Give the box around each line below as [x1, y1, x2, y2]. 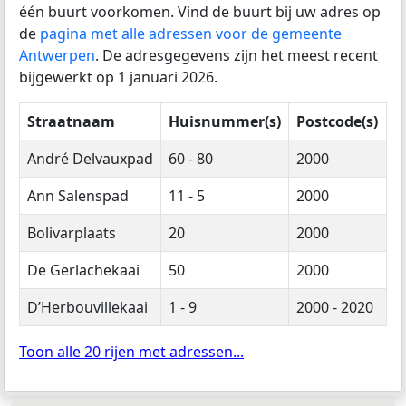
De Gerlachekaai [27, 259, 140, 280]
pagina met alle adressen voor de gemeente [40, 23, 342, 43]
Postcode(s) [296, 111, 378, 131]
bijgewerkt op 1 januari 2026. [19, 66, 217, 87]
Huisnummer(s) [169, 111, 281, 131]
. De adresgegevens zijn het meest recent [95, 44, 378, 65]
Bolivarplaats [27, 222, 116, 243]
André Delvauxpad [27, 148, 153, 169]
